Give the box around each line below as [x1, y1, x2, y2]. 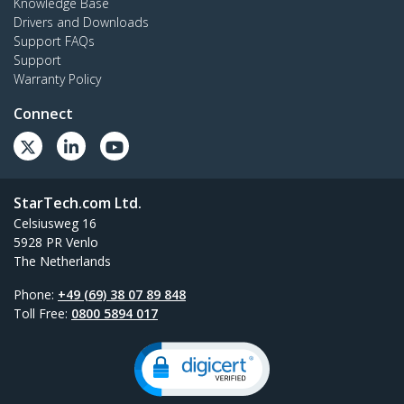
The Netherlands [14, 252, 111, 270]
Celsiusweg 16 [14, 214, 96, 232]
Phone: [14, 285, 58, 303]
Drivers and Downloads [14, 13, 149, 31]
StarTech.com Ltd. [14, 192, 142, 213]
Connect [14, 103, 73, 124]
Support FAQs [14, 32, 95, 50]
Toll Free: [14, 304, 71, 322]
